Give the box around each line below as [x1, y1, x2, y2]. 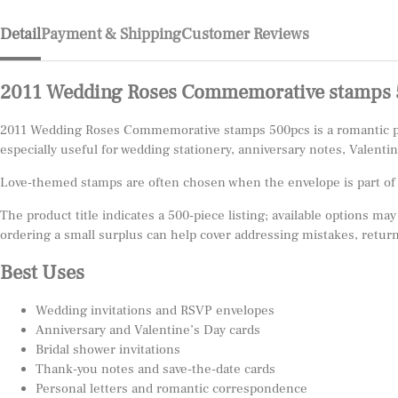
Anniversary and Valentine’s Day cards [36, 322, 260, 339]
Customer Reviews [181, 24, 309, 45]
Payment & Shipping [41, 24, 181, 45]
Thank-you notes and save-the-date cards [36, 361, 275, 378]
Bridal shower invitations [36, 341, 180, 359]
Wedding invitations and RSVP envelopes [36, 302, 275, 320]
